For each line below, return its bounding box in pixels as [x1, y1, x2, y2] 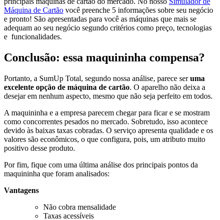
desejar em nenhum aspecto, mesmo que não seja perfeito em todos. [4, 91, 213, 100]
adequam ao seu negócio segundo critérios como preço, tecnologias [4, 23, 212, 32]
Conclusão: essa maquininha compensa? [4, 51, 205, 64]
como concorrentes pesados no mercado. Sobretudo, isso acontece [4, 117, 208, 126]
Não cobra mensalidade [43, 202, 116, 211]
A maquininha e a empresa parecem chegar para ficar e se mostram [4, 108, 210, 117]
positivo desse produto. [4, 143, 75, 152]
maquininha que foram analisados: [4, 169, 110, 178]
